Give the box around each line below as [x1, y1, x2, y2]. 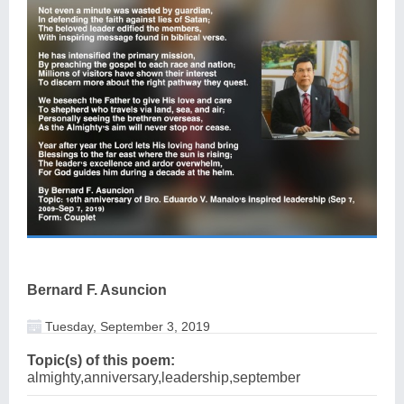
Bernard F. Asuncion [27, 281, 167, 298]
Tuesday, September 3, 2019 [41, 318, 210, 334]
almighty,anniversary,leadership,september [27, 369, 300, 385]
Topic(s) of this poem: [27, 352, 175, 368]
